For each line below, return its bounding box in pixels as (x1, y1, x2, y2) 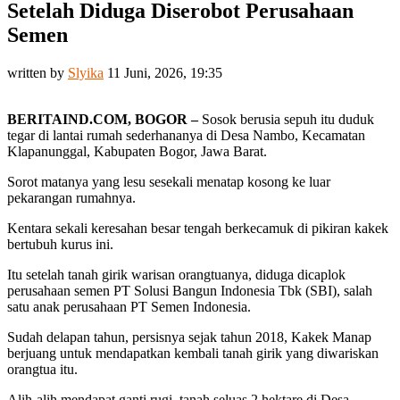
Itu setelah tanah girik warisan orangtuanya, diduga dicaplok (7, 266, 346, 282)
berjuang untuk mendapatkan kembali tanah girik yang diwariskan (7, 345, 379, 361)
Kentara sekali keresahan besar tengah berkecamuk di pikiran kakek (7, 220, 388, 236)
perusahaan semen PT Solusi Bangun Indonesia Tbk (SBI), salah (7, 282, 372, 298)
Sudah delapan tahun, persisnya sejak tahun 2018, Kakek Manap (7, 329, 371, 345)
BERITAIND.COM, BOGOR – (7, 111, 198, 127)
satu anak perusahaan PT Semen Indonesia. (7, 298, 251, 314)
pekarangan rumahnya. (7, 189, 136, 205)
